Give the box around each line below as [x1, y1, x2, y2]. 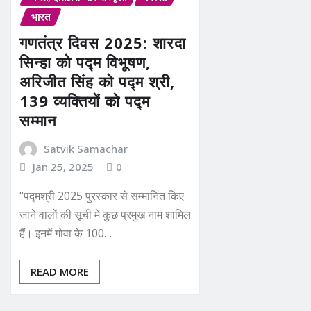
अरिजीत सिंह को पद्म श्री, [19, 70, 175, 92]
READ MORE [31, 264, 89, 279]
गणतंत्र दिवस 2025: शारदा [19, 31, 186, 53]
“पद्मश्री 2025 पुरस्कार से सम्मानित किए [19, 188, 184, 204]
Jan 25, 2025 [32, 159, 94, 174]
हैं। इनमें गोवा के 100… [19, 226, 112, 242]
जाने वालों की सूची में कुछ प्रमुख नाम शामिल [19, 207, 191, 223]
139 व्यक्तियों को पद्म [19, 90, 150, 111]
